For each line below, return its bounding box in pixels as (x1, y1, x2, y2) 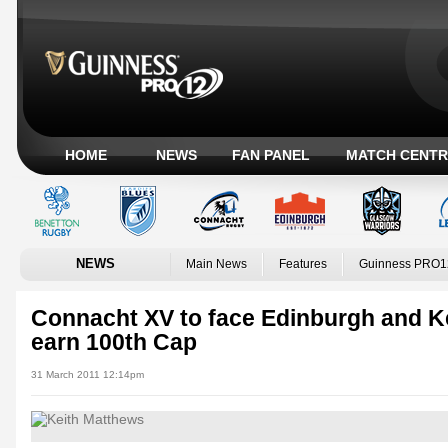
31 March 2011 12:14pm (31, 369, 144, 380)
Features (279, 258, 327, 270)
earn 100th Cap (31, 329, 197, 355)
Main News (186, 258, 247, 270)
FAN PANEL (232, 147, 310, 163)
